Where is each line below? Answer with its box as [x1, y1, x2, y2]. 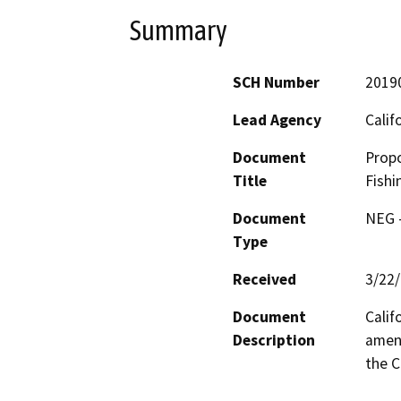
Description [233, 330, 315, 351]
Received [233, 269, 296, 290]
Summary [130, 13, 227, 47]
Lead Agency [233, 110, 321, 131]
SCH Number [233, 73, 320, 93]
